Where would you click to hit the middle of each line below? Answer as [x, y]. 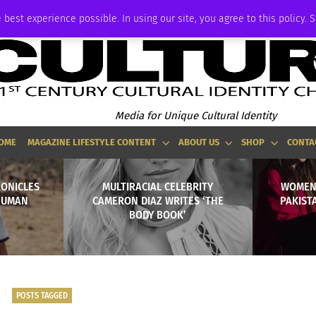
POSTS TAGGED [42, 295]
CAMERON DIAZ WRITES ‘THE [158, 200]
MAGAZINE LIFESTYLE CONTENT [92, 142]
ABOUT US [199, 142]
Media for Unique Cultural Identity [195, 115]
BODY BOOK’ [158, 214]
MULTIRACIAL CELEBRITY [158, 186]
